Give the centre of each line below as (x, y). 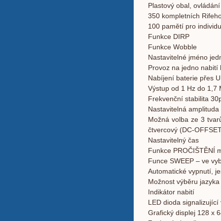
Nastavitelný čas (173, 140)
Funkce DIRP (169, 37)
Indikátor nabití (171, 192)
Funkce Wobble (172, 47)
